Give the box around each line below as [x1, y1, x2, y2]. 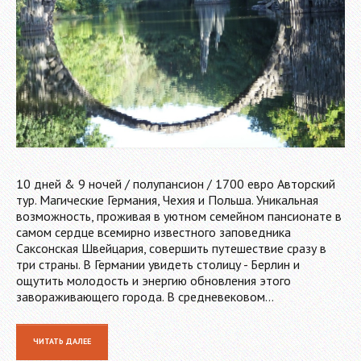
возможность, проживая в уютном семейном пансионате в [16, 207, 342, 224]
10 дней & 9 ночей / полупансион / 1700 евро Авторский [16, 175, 335, 192]
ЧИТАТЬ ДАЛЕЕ [33, 335, 91, 346]
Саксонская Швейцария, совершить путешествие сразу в [16, 239, 326, 256]
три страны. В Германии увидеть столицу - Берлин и [16, 255, 300, 272]
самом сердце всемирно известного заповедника [16, 223, 291, 240]
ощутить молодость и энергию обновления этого [16, 272, 291, 288]
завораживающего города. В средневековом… [16, 288, 274, 305]
